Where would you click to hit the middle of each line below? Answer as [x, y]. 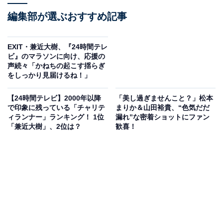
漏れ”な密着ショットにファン [162, 117]
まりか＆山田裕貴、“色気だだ [162, 108]
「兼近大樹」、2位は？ [44, 127]
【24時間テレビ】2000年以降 [54, 98]
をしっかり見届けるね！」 [49, 75]
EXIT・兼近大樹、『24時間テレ [57, 47]
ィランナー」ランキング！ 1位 [56, 117]
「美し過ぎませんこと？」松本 [164, 98]
